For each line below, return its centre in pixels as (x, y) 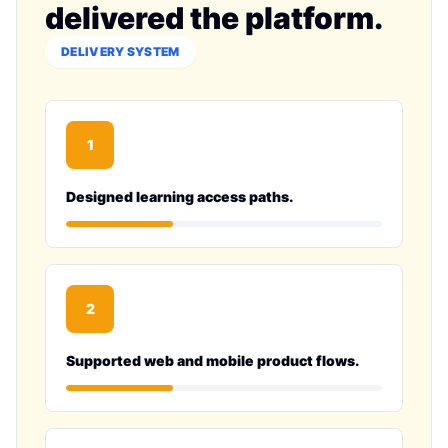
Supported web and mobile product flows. (212, 360)
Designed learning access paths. (179, 196)
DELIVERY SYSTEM (120, 51)
